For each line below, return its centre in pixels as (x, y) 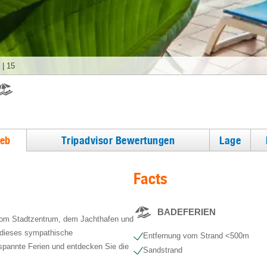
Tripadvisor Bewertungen (118, 140)
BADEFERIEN (187, 212)
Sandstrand (163, 250)
